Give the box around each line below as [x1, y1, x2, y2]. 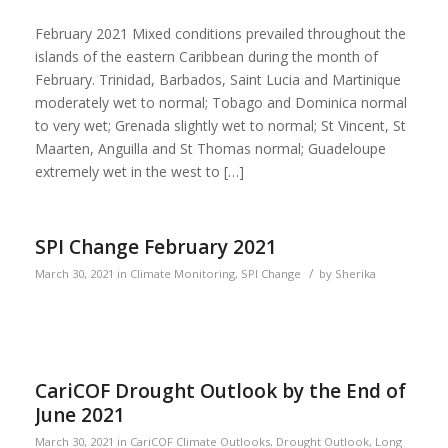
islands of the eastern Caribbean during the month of [34, 46, 378, 66]
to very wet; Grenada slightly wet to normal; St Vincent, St [34, 115, 406, 135]
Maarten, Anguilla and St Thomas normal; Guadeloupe [34, 138, 386, 158]
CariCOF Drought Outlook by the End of [34, 378, 406, 405]
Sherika [334, 265, 376, 281]
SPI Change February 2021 [34, 233, 277, 260]
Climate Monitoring [129, 265, 235, 281]
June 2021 [34, 402, 125, 429]
